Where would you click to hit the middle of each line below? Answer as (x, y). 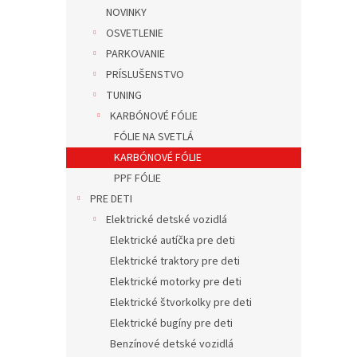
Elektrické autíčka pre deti (173, 241)
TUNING (124, 96)
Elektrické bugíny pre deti (171, 324)
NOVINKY (126, 13)
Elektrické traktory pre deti (175, 261)
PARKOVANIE (135, 54)
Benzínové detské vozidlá (172, 344)
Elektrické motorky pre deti (176, 282)
